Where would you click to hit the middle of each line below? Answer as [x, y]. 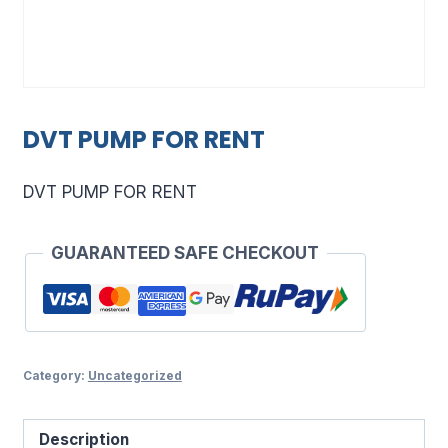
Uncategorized [134, 375]
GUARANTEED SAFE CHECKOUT [184, 252]
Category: [55, 375]
